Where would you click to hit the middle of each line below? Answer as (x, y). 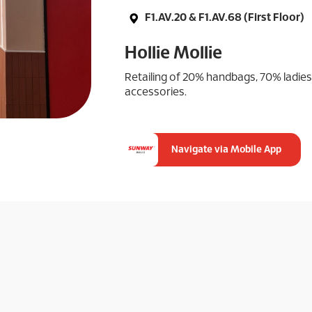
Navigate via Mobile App (226, 150)
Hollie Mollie (173, 54)
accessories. (156, 92)
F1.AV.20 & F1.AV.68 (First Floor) (224, 18)
